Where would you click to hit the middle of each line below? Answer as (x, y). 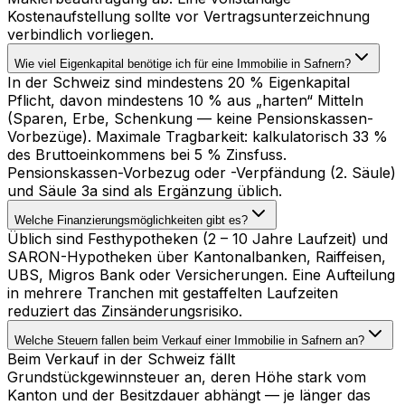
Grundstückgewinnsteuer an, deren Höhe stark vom (187, 377)
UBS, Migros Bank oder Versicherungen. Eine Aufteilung (201, 275)
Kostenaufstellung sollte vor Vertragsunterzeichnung (188, 17)
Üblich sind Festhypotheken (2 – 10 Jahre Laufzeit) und (198, 239)
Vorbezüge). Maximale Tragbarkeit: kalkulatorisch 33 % (198, 137)
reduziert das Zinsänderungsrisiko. (125, 311)
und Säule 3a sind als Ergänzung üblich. (145, 191)
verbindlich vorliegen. (80, 35)
